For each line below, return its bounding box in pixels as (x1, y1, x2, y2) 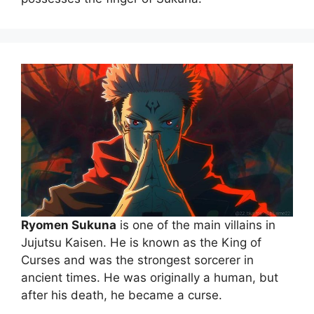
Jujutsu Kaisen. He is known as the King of (21, 235, 261, 250)
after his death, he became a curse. (21, 288, 222, 303)
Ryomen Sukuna (21, 218, 116, 233)
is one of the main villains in (116, 218, 275, 233)
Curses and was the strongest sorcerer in (21, 253, 254, 268)
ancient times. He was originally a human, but (21, 271, 278, 285)
